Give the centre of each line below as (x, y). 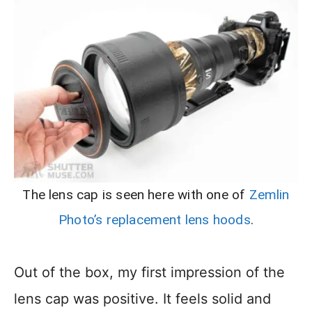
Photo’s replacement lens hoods (155, 220)
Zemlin (269, 195)
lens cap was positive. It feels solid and (142, 299)
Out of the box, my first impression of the (149, 273)
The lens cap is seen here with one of (136, 195)
